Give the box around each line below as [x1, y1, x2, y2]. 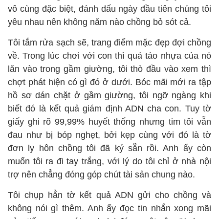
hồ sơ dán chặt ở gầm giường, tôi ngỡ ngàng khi [8, 90, 211, 100]
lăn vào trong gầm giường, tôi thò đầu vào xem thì [8, 64, 211, 74]
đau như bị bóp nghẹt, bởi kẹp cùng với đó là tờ [8, 130, 211, 140]
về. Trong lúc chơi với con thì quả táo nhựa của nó [8, 51, 211, 61]
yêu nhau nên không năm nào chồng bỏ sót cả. [8, 17, 191, 27]
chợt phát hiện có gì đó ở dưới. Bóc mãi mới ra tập [8, 77, 211, 87]
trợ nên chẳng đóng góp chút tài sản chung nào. [8, 170, 195, 179]
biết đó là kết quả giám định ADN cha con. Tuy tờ [8, 104, 211, 113]
